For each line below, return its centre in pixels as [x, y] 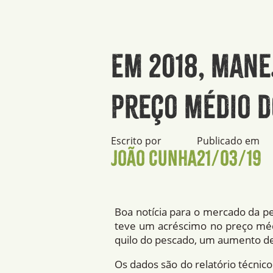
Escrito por [136, 141]
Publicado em [228, 141]
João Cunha [154, 158]
